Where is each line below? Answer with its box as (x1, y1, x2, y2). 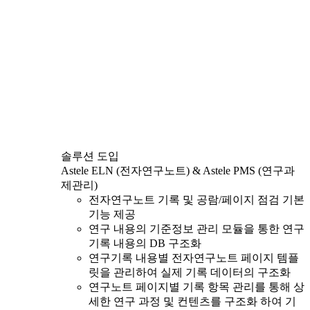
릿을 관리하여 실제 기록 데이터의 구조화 (89, 266, 291, 278)
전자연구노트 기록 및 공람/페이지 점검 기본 (89, 193, 304, 206)
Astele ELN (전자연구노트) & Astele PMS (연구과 (61, 164, 295, 176)
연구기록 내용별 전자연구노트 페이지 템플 (89, 251, 299, 264)
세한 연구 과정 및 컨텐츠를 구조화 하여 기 (89, 295, 296, 307)
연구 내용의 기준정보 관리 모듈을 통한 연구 (89, 222, 304, 235)
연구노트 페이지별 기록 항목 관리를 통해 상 (89, 280, 304, 293)
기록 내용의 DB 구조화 (89, 237, 201, 249)
